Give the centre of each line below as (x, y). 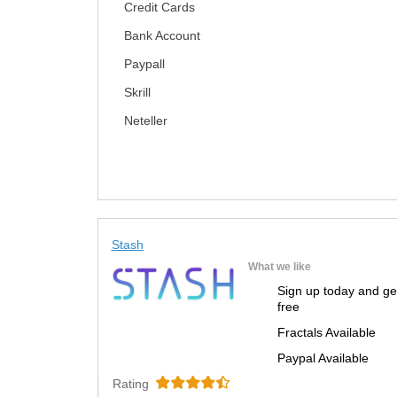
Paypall (144, 63)
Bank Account (162, 35)
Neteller (145, 120)
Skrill (137, 92)
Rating (130, 383)
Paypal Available (323, 358)
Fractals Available (326, 332)
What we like (279, 266)
